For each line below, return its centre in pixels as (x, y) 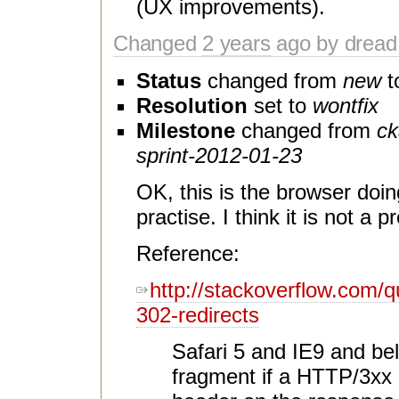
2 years (236, 44)
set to (280, 106)
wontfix (346, 106)
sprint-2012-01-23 (219, 156)
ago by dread (334, 44)
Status (169, 81)
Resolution (192, 106)
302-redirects (198, 315)
